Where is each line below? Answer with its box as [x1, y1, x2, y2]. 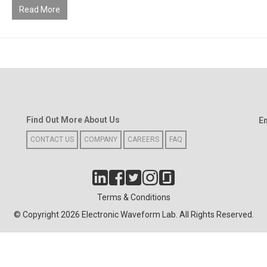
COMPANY [84, 135, 117, 144]
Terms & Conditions [97, 192, 170, 202]
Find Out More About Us [26, 114, 120, 125]
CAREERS [128, 135, 159, 144]
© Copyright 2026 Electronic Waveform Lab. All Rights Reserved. [13, 209, 254, 219]
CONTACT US [30, 135, 74, 144]
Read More [18, 4, 60, 14]
